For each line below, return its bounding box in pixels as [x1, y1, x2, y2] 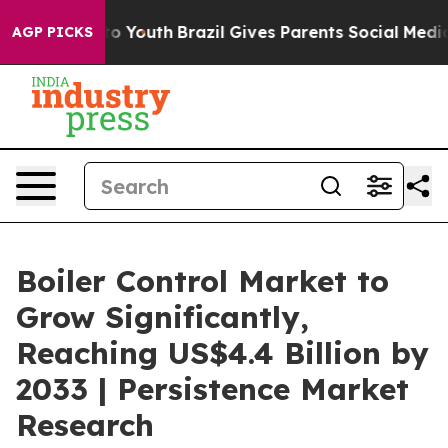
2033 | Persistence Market [16, 370, 409, 408]
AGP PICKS [12, 23, 93, 41]
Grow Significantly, [16, 298, 309, 336]
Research [16, 406, 154, 444]
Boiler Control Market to [16, 262, 389, 300]
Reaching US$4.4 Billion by [16, 334, 429, 372]
